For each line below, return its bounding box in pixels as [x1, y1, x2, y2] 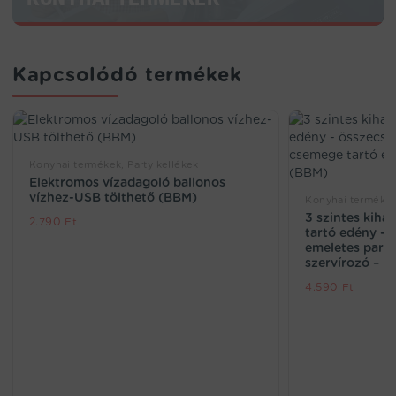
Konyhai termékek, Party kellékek [29, 158, 199, 171]
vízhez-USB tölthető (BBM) [29, 190, 197, 205]
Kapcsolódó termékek [12, 63, 242, 87]
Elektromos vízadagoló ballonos [29, 175, 225, 190]
